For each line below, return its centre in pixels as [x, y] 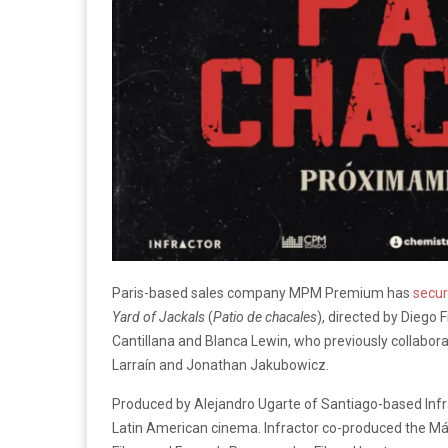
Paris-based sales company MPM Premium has [262, 293]
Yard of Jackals [158, 317]
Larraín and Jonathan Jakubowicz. [220, 365]
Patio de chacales [265, 317]
